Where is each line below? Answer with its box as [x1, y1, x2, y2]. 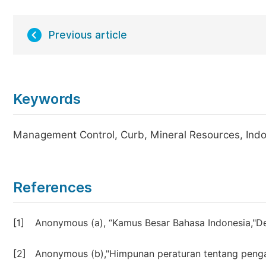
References [13, 179, 92, 196]
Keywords [13, 90, 81, 107]
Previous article [49, 29, 127, 41]
